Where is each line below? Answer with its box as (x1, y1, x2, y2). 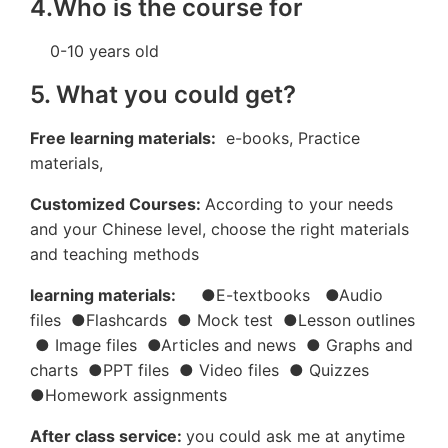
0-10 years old (30, 41, 164, 61)
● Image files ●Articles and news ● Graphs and (30, 335, 413, 355)
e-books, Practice (216, 128, 360, 148)
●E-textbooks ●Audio (176, 285, 383, 305)
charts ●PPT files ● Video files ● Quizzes (30, 360, 379, 380)
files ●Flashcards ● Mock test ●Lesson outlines (30, 310, 415, 330)
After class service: (30, 426, 186, 446)
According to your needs (205, 194, 393, 214)
